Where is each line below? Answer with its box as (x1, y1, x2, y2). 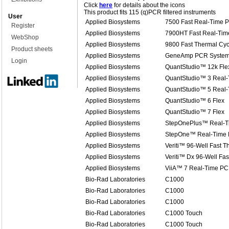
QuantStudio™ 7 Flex (165, 108, 224, 116)
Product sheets (11, 45, 53, 53)
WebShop (11, 34, 39, 41)
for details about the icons (112, 2, 185, 9)
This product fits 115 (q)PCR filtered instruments (84, 9, 216, 16)
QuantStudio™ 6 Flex (165, 97, 224, 104)
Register (11, 22, 35, 29)
